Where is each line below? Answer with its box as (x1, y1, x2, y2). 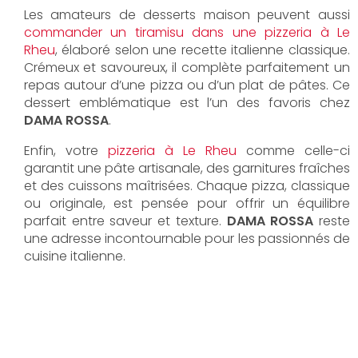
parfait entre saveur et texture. (24, 212, 227, 231)
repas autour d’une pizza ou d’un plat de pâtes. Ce (24, 76, 350, 95)
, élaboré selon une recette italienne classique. (55, 41, 350, 60)
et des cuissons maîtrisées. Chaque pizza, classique (24, 177, 350, 196)
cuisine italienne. (24, 247, 125, 266)
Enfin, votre (24, 141, 108, 161)
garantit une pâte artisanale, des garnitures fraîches (24, 159, 350, 178)
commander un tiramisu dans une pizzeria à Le (24, 23, 350, 42)
